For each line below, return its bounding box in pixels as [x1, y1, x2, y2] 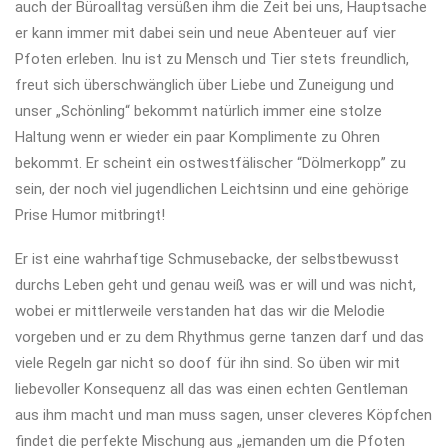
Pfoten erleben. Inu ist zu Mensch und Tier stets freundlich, [15, 49, 409, 68]
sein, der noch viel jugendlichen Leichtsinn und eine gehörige [15, 179, 409, 198]
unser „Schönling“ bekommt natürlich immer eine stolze [15, 101, 382, 120]
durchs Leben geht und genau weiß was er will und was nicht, [15, 275, 416, 294]
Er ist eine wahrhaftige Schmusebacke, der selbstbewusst [15, 249, 399, 268]
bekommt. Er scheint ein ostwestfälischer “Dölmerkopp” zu [15, 153, 406, 172]
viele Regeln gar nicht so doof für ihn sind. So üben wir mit [15, 353, 400, 372]
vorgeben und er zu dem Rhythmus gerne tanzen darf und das [15, 327, 424, 346]
